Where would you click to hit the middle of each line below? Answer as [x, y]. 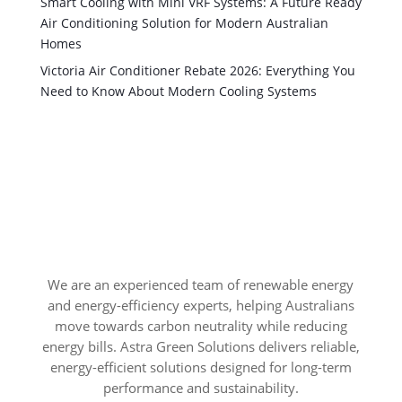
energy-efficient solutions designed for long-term [201, 367]
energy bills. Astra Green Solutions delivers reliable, [201, 346]
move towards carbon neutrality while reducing [201, 325]
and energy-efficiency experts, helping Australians [201, 305]
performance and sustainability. [201, 387]
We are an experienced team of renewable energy [201, 284]
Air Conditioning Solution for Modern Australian [184, 23]
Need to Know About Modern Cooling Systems [178, 92]
